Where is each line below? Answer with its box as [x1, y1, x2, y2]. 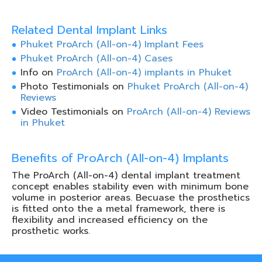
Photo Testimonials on [20, 80, 127, 94]
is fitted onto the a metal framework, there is [12, 202, 225, 216]
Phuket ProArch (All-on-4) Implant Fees [20, 37, 204, 52]
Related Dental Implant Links [12, 21, 167, 39]
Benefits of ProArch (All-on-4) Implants [12, 149, 229, 167]
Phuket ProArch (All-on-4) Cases [20, 51, 173, 66]
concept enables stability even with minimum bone [12, 180, 249, 194]
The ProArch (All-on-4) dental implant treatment [12, 168, 240, 183]
